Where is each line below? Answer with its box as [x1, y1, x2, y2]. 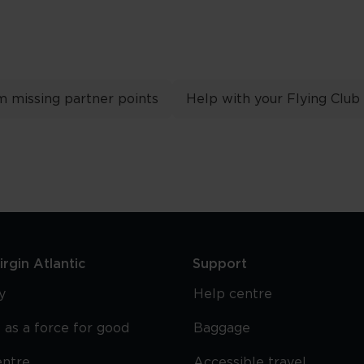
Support [193, 258, 248, 271]
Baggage [193, 322, 251, 335]
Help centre [193, 288, 273, 301]
